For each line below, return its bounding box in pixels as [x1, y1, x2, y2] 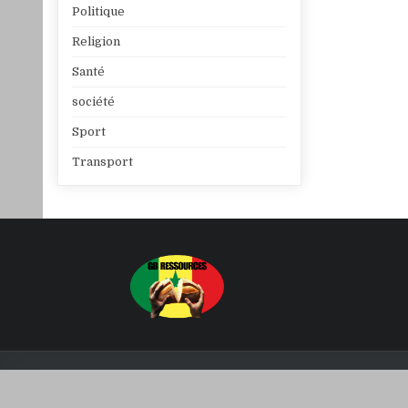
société [72, 95, 116, 109]
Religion [72, 35, 121, 49]
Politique [72, 5, 126, 19]
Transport [72, 155, 134, 169]
